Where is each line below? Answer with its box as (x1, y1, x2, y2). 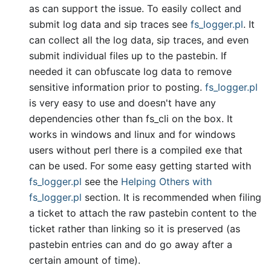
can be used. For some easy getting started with (29, 160, 251, 172)
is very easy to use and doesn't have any (29, 97, 216, 109)
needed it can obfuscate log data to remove (29, 65, 232, 77)
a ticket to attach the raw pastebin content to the (29, 207, 256, 219)
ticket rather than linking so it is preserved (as (29, 223, 240, 235)
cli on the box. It (158, 113, 233, 125)
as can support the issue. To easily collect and (29, 2, 241, 15)
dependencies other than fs (29, 113, 154, 125)
